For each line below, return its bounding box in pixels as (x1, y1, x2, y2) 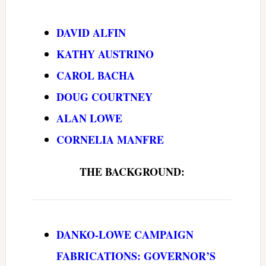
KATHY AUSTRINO (56, 46, 154, 62)
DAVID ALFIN (56, 24, 126, 40)
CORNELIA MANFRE (56, 131, 164, 147)
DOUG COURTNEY (56, 88, 153, 104)
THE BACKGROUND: (80, 163, 185, 179)
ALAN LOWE (56, 110, 122, 126)
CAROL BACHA (56, 67, 135, 83)
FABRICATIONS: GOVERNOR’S (56, 248, 216, 264)
